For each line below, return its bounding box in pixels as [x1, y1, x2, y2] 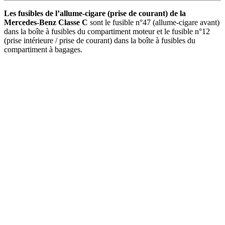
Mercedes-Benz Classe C [4, 18, 88, 27]
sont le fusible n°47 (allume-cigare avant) [88, 18, 219, 27]
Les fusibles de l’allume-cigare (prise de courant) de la [4, 9, 186, 18]
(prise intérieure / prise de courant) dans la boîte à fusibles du [4, 36, 195, 45]
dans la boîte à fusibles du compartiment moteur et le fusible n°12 [4, 27, 210, 36]
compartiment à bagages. [4, 45, 82, 54]
